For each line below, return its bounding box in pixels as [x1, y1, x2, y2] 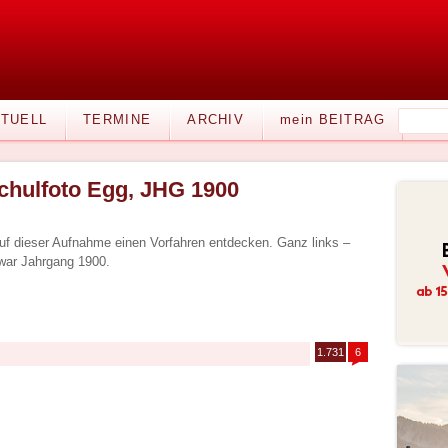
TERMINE [83, 112, 152, 127]
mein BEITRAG [280, 112, 386, 127]
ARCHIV [187, 112, 245, 127]
